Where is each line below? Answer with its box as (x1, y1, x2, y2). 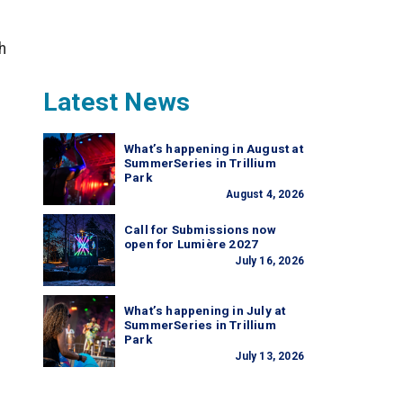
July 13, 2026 (235, 350, 304, 363)
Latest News (43, 87, 191, 117)
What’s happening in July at (124, 304, 286, 318)
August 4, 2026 (226, 188, 304, 201)
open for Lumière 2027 (124, 237, 259, 251)
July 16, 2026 (235, 255, 304, 267)
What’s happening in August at (124, 142, 303, 156)
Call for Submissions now (124, 223, 276, 237)
